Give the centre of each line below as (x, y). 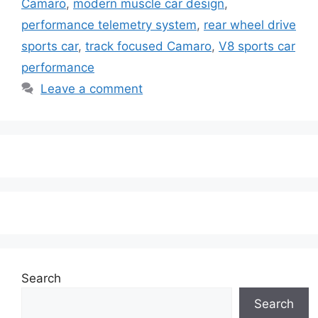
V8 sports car (257, 46)
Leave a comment (92, 88)
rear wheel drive (250, 24)
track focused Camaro (148, 46)
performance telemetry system (109, 24)
